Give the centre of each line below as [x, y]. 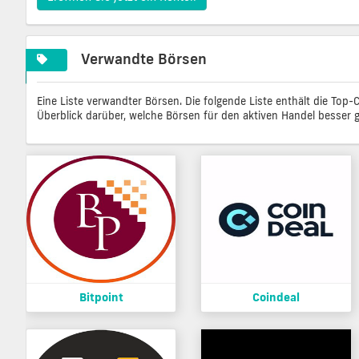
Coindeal [276, 298]
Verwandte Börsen [144, 58]
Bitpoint [101, 298]
